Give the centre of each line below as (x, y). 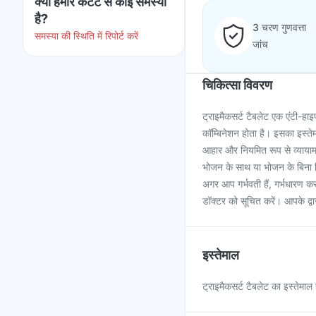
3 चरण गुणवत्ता (279, 27)
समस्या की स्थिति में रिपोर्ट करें (86, 36)
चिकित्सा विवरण (237, 85)
